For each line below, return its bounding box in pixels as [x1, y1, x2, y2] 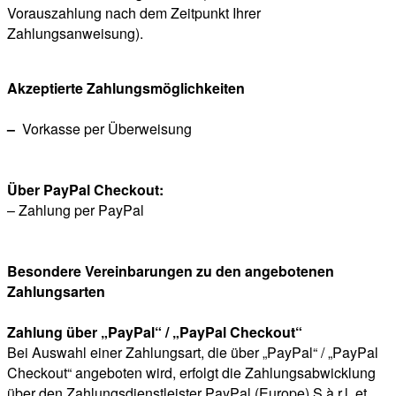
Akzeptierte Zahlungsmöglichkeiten [7, 78, 245, 99]
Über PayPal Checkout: [7, 179, 164, 201]
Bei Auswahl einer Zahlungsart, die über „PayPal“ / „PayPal [7, 342, 378, 363]
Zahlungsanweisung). [7, 23, 143, 44]
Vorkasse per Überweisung [22, 118, 192, 140]
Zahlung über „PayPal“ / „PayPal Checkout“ [7, 322, 302, 343]
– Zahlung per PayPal [7, 200, 144, 221]
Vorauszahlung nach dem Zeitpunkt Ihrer [7, 3, 261, 24]
